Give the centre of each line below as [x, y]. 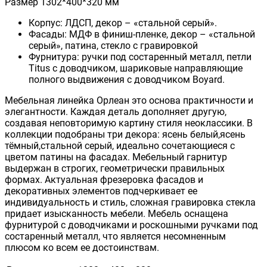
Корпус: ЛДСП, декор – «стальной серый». [123, 23]
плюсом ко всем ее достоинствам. [82, 247]
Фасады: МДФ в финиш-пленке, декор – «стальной [142, 34]
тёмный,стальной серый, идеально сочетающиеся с [120, 145]
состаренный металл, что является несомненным [115, 236]
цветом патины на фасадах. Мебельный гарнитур [116, 157]
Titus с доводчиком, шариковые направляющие [136, 68]
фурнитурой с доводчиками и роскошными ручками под [131, 225]
